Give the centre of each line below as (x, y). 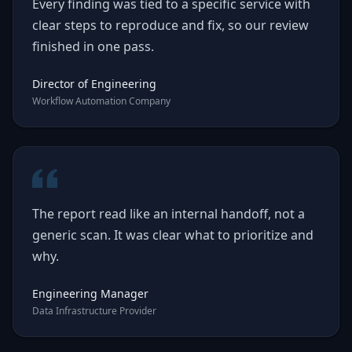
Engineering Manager (90, 293)
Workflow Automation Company (101, 101)
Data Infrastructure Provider (94, 311)
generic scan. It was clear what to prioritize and (173, 235)
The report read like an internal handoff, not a (169, 214)
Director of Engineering (94, 84)
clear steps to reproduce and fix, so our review (170, 25)
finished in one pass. (93, 46)
